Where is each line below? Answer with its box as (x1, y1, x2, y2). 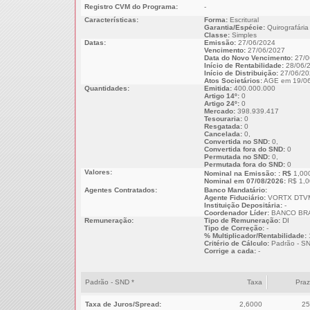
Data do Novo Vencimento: (203, 54, 293, 62)
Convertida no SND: (203, 138, 270, 145)
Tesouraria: (203, 115, 242, 122)
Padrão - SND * (84, 278, 134, 286)
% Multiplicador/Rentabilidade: (203, 232, 307, 239)
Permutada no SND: (203, 153, 270, 161)
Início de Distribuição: (203, 69, 278, 77)
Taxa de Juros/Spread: (84, 300, 161, 308)
